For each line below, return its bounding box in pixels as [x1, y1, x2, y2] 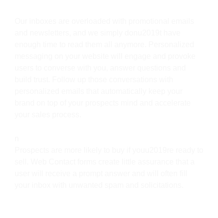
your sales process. [15, 110, 81, 119]
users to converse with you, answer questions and [15, 64, 186, 73]
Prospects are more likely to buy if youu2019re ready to [15, 146, 203, 155]
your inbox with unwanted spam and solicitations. [15, 181, 183, 190]
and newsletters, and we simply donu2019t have [15, 29, 181, 37]
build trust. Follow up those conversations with [15, 75, 173, 84]
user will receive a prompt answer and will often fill [15, 169, 187, 178]
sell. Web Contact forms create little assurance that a [15, 158, 195, 166]
